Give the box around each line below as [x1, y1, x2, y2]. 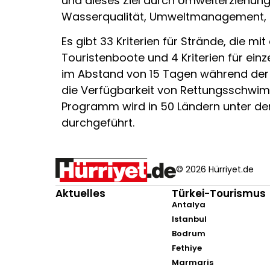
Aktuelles [55, 186, 105, 201]
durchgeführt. [61, 115, 134, 131]
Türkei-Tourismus [172, 186, 266, 201]
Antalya [172, 198, 206, 210]
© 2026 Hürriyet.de [176, 163, 254, 176]
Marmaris [172, 256, 214, 268]
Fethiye [172, 242, 202, 254]
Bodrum [172, 227, 206, 239]
